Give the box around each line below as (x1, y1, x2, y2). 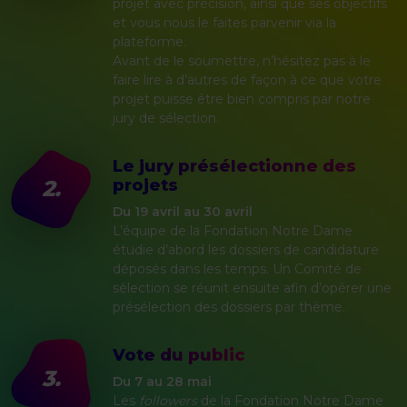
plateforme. (113, 34, 186, 51)
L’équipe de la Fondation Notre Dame (113, 223, 352, 240)
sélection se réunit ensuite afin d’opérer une (113, 280, 392, 297)
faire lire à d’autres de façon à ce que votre (113, 72, 382, 89)
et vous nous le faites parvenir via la (113, 15, 336, 32)
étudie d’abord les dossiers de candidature (113, 242, 379, 259)
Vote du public (113, 345, 244, 366)
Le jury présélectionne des (113, 156, 356, 177)
